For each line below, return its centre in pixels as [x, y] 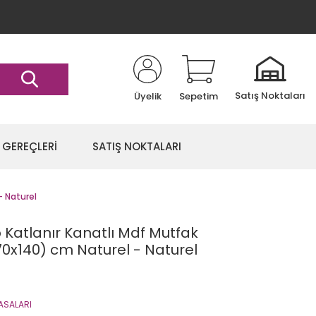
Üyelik [147, 96]
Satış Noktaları [270, 96]
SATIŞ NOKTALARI [137, 146]
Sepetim [199, 96]
